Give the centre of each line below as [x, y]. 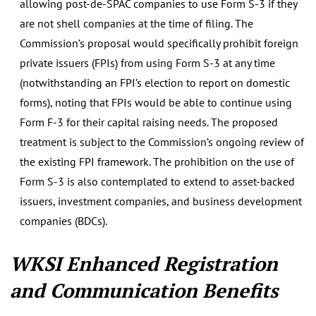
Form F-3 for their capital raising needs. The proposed [149, 122]
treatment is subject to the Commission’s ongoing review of [162, 141]
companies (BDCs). [63, 220]
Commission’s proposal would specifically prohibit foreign [159, 43]
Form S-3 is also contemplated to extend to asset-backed [157, 181]
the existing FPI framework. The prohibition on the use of [157, 161]
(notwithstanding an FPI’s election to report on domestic [155, 82]
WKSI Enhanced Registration [144, 263]
